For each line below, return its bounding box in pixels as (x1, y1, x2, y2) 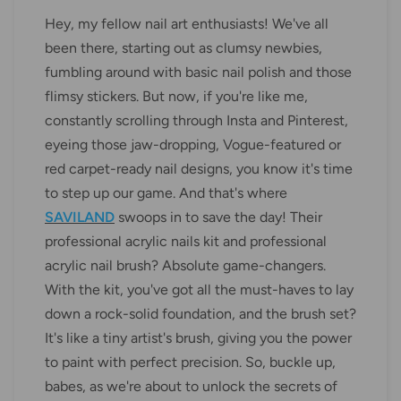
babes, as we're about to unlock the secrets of (45, 378, 337, 396)
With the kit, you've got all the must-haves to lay (45, 281, 354, 299)
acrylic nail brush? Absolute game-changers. (45, 257, 326, 275)
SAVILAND (45, 209, 115, 226)
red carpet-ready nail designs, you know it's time (45, 160, 353, 178)
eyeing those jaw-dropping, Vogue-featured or (45, 136, 341, 154)
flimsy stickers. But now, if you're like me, (45, 88, 308, 106)
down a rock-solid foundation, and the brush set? (45, 305, 356, 323)
